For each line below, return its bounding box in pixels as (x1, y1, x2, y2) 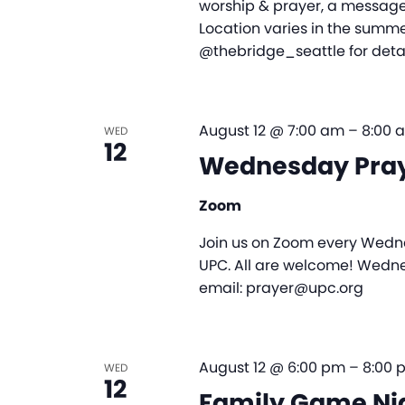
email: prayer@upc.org (198, 278, 363, 299)
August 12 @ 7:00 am (198, 120, 344, 142)
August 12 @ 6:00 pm (198, 357, 345, 379)
